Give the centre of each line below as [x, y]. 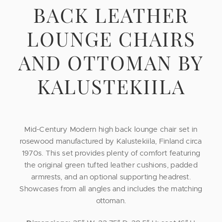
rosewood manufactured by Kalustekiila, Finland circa [111, 142]
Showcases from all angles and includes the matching [111, 189]
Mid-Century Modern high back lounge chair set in [111, 130]
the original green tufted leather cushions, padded [111, 166]
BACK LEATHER [111, 14]
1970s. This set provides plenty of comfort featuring [111, 154]
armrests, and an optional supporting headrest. [111, 177]
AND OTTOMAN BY [111, 62]
